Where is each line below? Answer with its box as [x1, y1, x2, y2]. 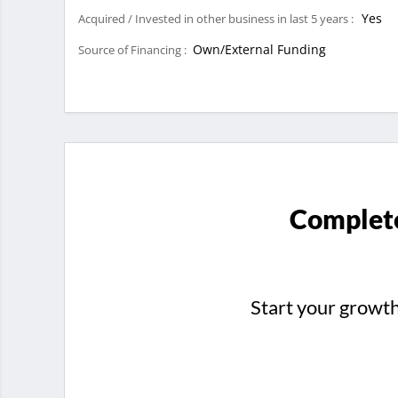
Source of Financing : [78, 41, 189, 58]
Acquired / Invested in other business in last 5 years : [78, 10, 362, 27]
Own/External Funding [189, 40, 326, 58]
